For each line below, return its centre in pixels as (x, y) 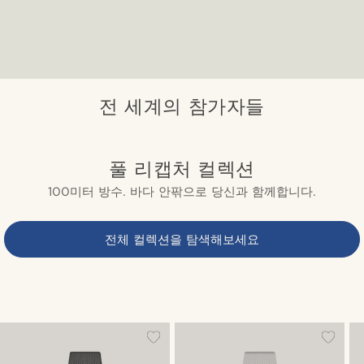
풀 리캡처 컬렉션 (182, 168)
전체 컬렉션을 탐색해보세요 (182, 239)
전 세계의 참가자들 (182, 106)
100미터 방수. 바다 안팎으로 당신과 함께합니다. (182, 191)
